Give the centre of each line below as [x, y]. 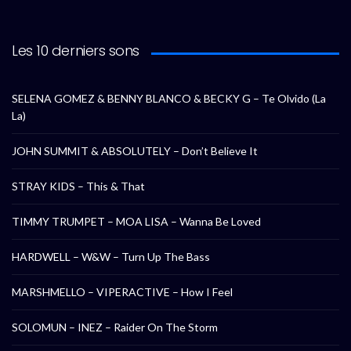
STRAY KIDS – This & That [78, 186]
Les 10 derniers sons [76, 50]
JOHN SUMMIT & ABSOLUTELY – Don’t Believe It [135, 150]
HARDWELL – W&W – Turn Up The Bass [111, 256]
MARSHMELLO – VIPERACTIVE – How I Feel [122, 291]
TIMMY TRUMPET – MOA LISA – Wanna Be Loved [136, 221]
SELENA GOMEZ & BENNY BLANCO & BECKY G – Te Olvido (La [169, 98]
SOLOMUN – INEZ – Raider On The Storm [115, 327]
